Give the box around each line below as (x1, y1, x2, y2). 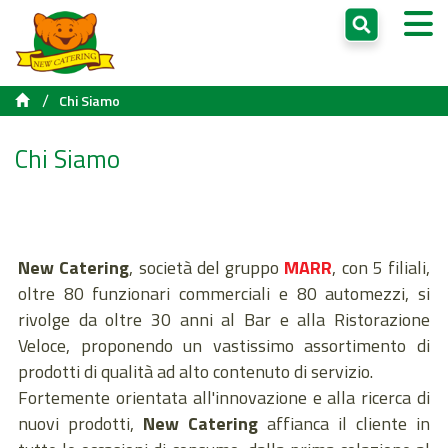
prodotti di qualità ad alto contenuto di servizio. (18, 357, 377, 385)
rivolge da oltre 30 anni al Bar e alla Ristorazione (18, 305, 430, 333)
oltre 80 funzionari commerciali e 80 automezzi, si (18, 279, 430, 307)
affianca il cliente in (258, 409, 430, 437)
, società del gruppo (129, 253, 285, 281)
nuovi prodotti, (18, 409, 143, 437)
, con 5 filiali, (332, 253, 430, 281)
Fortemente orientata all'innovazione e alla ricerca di (18, 383, 430, 411)
